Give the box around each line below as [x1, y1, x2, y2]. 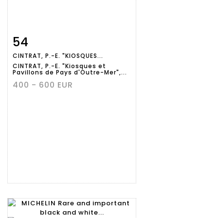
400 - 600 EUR [13, 79, 73, 91]
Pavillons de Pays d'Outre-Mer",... [13, 68, 127, 77]
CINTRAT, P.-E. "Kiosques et [13, 62, 106, 71]
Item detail [22, 36, 65, 45]
